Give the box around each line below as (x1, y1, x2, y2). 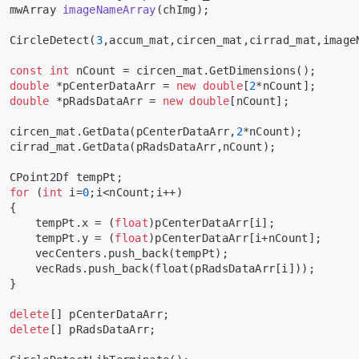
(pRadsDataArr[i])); (188, 262, 316, 276)
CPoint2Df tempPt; (9, 171, 123, 184)
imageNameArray (63, 3, 156, 17)
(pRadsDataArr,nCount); (129, 140, 276, 154)
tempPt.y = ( (34, 232, 115, 245)
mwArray (9, 3, 63, 17)
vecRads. (34, 262, 89, 276)
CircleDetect (9, 34, 90, 47)
